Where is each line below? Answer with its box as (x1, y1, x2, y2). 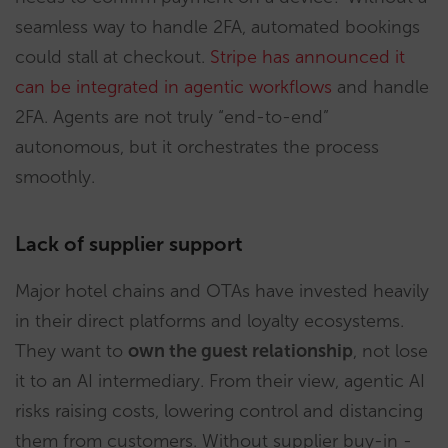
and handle (332, 76, 429, 99)
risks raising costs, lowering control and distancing (15, 400, 423, 423)
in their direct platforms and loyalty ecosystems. (15, 310, 404, 333)
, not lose (353, 340, 428, 363)
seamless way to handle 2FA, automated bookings (15, 16, 420, 39)
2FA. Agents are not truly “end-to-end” (15, 106, 329, 129)
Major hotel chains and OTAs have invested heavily (15, 280, 429, 303)
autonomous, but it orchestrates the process (15, 136, 379, 159)
